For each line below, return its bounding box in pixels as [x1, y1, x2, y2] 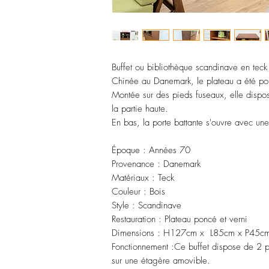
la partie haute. [112, 103, 171, 115]
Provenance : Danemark [112, 158, 201, 170]
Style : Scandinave [112, 199, 184, 211]
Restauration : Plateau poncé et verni [112, 213, 253, 225]
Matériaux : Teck [112, 172, 177, 184]
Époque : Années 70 [112, 144, 190, 156]
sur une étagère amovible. [112, 255, 210, 267]
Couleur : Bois [112, 186, 168, 198]
